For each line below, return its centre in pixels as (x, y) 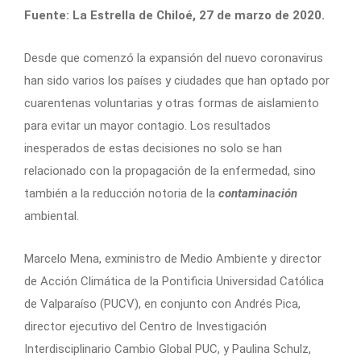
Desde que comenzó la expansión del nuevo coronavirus (174, 58)
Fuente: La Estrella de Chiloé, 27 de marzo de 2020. (174, 16)
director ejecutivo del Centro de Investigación (145, 327)
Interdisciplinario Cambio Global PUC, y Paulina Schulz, (168, 349)
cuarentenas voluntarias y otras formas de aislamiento (172, 104)
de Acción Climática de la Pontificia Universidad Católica (174, 282)
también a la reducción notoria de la (121, 194)
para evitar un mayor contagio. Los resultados (147, 126)
